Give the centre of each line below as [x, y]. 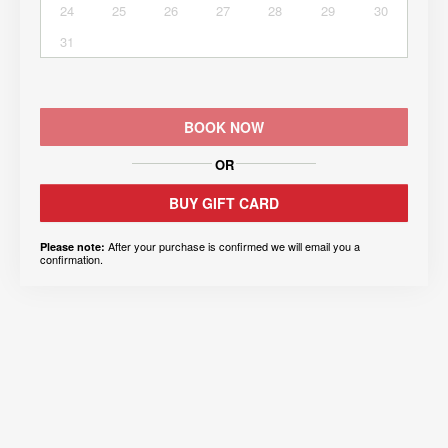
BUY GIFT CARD [224, 203]
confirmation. [71, 259]
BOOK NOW [224, 127]
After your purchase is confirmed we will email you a [232, 246]
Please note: [72, 247]
